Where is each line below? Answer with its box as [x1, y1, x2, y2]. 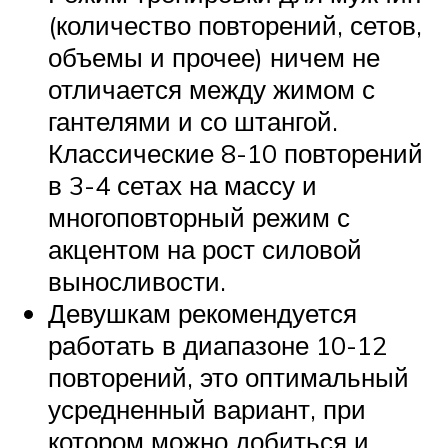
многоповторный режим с [48, 201, 350, 234]
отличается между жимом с [48, 73, 375, 106]
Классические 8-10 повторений [48, 137, 423, 170]
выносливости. [48, 265, 226, 298]
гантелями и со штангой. [48, 105, 338, 138]
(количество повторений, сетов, [48, 9, 422, 42]
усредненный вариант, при [48, 393, 366, 426]
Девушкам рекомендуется [48, 297, 357, 330]
